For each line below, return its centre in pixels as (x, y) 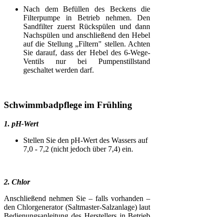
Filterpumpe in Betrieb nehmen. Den (87, 17)
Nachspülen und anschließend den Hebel (87, 35)
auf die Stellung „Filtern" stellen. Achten (87, 44)
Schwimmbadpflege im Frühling (68, 105)
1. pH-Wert (21, 124)
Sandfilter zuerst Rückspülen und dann (87, 26)
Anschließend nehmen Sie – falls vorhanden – (77, 199)
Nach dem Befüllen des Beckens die (87, 9)
